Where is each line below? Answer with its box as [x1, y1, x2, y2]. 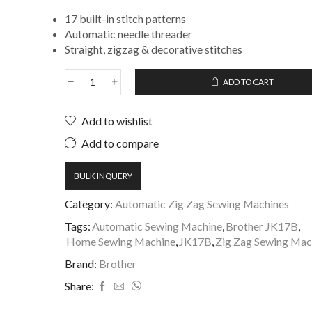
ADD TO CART [222, 77, 274, 88]
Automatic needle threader [64, 26, 192, 40]
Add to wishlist [81, 114, 153, 127]
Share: [64, 279, 94, 292]
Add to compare [81, 136, 159, 150]
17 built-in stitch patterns [64, 11, 186, 25]
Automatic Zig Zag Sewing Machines [114, 196, 289, 210]
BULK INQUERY [73, 170, 132, 181]
